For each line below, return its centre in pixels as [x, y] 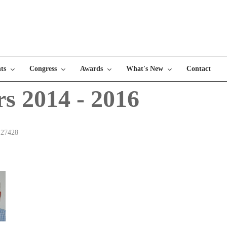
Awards [91, 69]
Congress [43, 69]
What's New [145, 69]
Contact [199, 69]
